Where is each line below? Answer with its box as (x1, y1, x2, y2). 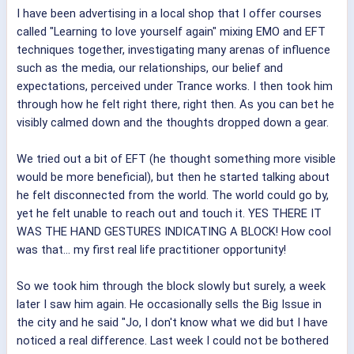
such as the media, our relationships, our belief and (17, 61, 283, 76)
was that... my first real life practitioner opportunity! (17, 243, 286, 258)
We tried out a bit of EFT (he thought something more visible (17, 152, 336, 167)
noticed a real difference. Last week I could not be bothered (17, 333, 329, 348)
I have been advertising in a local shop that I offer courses (17, 6, 322, 21)
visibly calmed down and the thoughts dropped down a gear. (17, 115, 329, 130)
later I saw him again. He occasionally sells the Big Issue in (17, 297, 322, 312)
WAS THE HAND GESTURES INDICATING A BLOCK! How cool (17, 224, 331, 239)
